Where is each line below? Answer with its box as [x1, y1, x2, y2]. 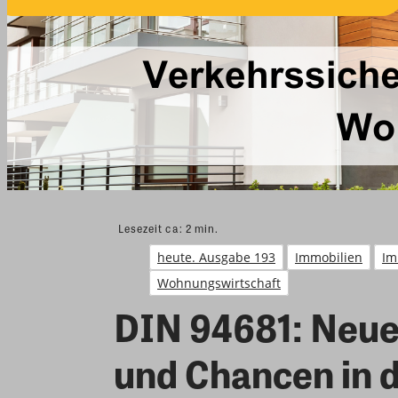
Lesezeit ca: [118, 220, 186, 237]
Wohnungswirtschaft [157, 275, 281, 292]
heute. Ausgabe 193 [157, 249, 275, 267]
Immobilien [295, 249, 362, 267]
